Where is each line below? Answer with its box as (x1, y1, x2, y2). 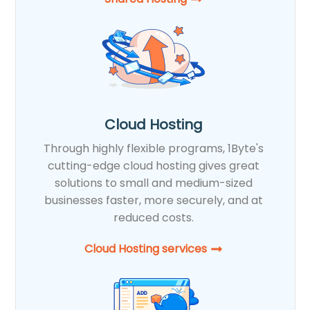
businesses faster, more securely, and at (44, 192, 264, 208)
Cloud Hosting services (84, 240, 208, 257)
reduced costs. (113, 209, 194, 226)
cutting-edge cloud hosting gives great (48, 157, 260, 174)
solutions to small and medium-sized (55, 174, 253, 191)
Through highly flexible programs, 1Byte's (44, 140, 264, 156)
